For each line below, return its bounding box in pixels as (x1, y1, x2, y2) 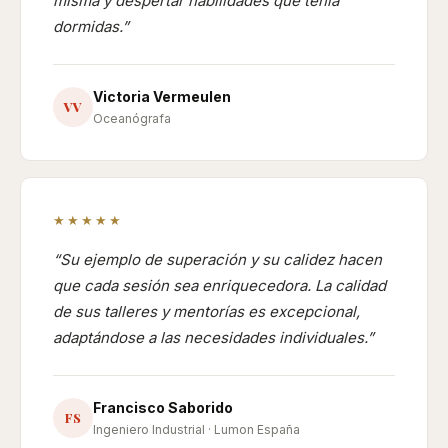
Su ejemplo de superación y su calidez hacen (60, 250, 382, 269)
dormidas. (53, 17, 122, 36)
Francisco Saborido (93, 399, 233, 416)
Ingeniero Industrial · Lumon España (93, 422, 300, 437)
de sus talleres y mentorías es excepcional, (53, 302, 360, 321)
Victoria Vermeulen (93, 88, 231, 105)
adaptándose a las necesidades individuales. (53, 328, 367, 347)
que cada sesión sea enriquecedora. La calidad (53, 276, 386, 295)
